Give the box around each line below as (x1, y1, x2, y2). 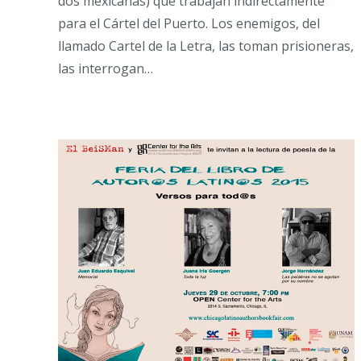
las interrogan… (58, 60, 153, 78)
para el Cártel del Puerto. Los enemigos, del (58, 15, 320, 33)
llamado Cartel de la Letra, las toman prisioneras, (58, 37, 354, 56)
